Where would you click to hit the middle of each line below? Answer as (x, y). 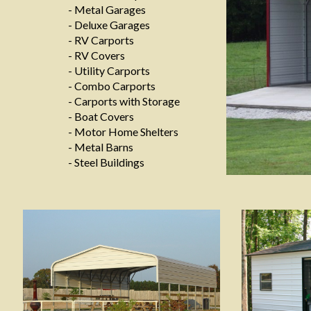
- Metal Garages (107, 9)
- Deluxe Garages (109, 25)
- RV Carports (101, 40)
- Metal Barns (101, 147)
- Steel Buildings (106, 162)
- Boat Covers (101, 116)
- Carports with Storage (124, 101)
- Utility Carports (109, 70)
